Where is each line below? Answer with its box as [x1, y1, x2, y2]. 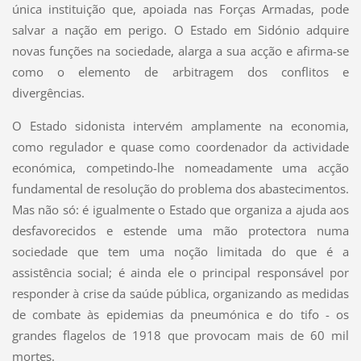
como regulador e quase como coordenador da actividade [11, 139, 350, 156]
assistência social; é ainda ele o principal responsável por [11, 264, 350, 281]
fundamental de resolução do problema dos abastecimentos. [11, 180, 350, 197]
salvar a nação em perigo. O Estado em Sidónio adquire [11, 22, 350, 39]
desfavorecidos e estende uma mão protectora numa [11, 222, 350, 239]
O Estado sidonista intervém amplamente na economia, [11, 118, 350, 135]
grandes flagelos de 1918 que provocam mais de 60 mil [11, 327, 350, 344]
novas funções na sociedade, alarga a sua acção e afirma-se [11, 43, 350, 60]
